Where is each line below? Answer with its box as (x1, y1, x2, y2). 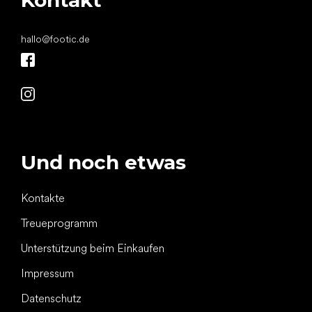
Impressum (21, 267, 74, 281)
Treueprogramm (21, 217, 97, 231)
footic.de (49, 33, 90, 45)
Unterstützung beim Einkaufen (21, 242, 164, 256)
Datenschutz (21, 292, 81, 306)
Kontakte (21, 192, 65, 205)
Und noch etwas (21, 150, 186, 175)
